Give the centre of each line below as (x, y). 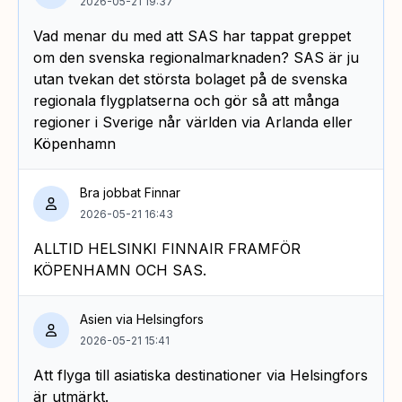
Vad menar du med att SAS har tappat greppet (192, 35)
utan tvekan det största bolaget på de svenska (190, 79)
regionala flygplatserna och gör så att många (186, 100)
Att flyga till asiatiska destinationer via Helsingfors (201, 375)
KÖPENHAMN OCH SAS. (120, 270)
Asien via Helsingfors (142, 319)
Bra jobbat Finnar (130, 192)
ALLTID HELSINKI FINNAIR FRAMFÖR (167, 248)
